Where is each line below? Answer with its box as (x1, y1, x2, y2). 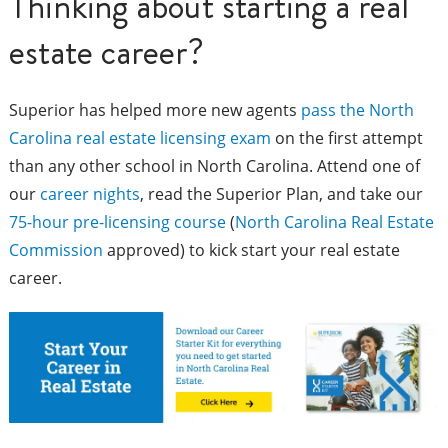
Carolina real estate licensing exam (8, 127, 271, 150)
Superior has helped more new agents (8, 99, 301, 122)
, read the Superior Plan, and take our (139, 183, 423, 206)
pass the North (300, 99, 414, 122)
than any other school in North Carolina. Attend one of (8, 155, 420, 178)
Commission (8, 239, 103, 262)
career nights (39, 183, 140, 206)
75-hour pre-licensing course (8, 211, 226, 234)
